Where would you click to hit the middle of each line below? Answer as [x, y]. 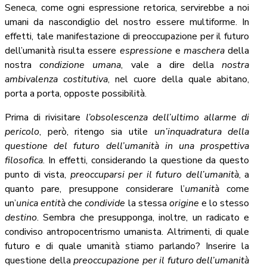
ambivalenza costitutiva [56, 80]
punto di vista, [38, 175]
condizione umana [80, 65]
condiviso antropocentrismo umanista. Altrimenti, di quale [127, 232]
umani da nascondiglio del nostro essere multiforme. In [127, 22]
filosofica [24, 161]
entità [53, 204]
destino [21, 218]
